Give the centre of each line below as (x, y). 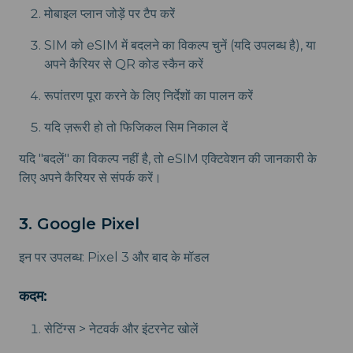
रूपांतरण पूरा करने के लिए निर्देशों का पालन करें (149, 96)
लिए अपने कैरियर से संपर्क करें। (90, 178)
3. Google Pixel (79, 224)
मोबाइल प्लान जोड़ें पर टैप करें (110, 14)
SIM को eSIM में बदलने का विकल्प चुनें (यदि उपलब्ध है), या (180, 46)
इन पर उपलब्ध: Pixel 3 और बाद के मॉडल (114, 258)
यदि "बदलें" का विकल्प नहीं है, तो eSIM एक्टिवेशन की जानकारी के (168, 159)
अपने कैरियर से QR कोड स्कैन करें (124, 65)
